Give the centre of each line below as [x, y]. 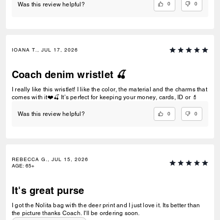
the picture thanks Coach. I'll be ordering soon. [76, 213]
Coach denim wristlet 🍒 [69, 74]
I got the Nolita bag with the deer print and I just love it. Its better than [106, 206]
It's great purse [48, 191]
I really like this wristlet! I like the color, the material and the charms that [110, 89]
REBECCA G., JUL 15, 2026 [50, 160]
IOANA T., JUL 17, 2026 [45, 50]
